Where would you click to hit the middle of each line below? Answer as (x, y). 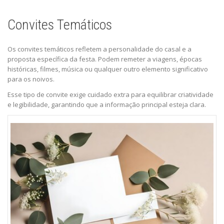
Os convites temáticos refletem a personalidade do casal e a (99, 49)
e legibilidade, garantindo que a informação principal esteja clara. (107, 104)
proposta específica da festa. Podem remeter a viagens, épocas (105, 59)
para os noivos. (31, 79)
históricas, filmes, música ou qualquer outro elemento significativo (108, 69)
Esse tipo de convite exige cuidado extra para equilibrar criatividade (110, 94)
